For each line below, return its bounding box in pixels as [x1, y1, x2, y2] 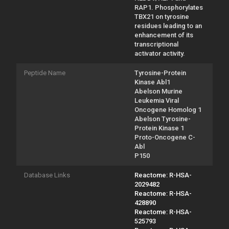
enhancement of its [134, 31, 193, 39]
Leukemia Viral [134, 96, 179, 104]
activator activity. [134, 49, 185, 57]
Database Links [24, 171, 70, 179]
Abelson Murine [134, 87, 182, 95]
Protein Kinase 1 [134, 124, 184, 132]
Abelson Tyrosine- [134, 114, 191, 123]
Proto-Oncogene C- [134, 133, 195, 141]
